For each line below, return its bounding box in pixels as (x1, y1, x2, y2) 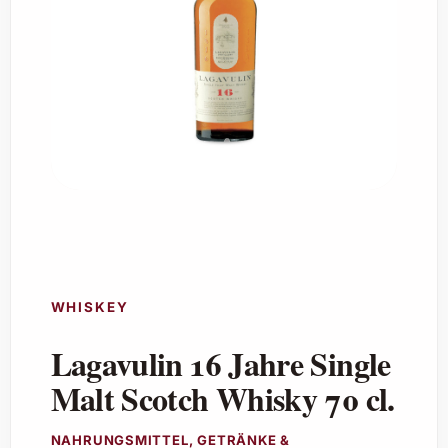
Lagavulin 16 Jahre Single (50, 340, 391, 388)
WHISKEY (50, 298, 129, 315)
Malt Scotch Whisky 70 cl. (50, 375, 395, 423)
